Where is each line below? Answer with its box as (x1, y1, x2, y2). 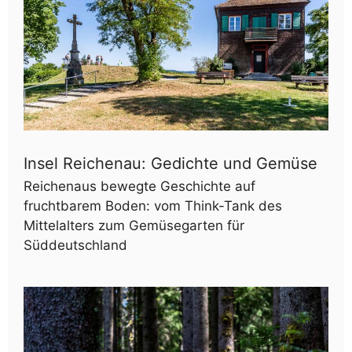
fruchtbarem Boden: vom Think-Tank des (24, 198, 282, 214)
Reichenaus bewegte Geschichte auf (24, 178, 255, 195)
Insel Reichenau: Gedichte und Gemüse (24, 154, 317, 174)
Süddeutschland (24, 237, 127, 254)
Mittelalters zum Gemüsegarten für (24, 218, 244, 234)
